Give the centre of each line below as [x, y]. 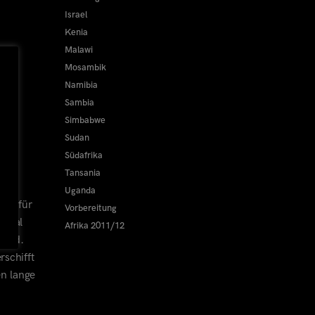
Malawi [78, 50]
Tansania [82, 173]
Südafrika [83, 155]
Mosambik [85, 67]
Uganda [80, 191]
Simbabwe [85, 120]
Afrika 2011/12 [94, 226]
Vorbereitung [90, 208]
